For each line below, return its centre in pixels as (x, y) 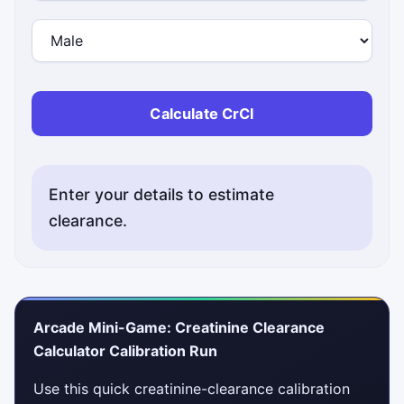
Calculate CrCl (202, 114)
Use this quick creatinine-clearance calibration (192, 389)
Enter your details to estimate (161, 195)
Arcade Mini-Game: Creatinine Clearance (179, 328)
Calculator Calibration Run (125, 351)
